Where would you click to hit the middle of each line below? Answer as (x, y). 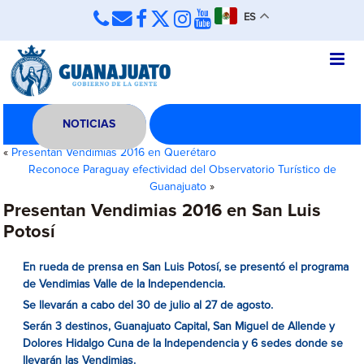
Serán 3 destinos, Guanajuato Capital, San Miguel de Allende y (179, 327)
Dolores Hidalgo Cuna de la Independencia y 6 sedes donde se (183, 344)
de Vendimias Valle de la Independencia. (124, 284)
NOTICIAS (89, 124)
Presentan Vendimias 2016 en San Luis (162, 211)
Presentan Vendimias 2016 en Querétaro (114, 153)
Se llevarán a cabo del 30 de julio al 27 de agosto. (148, 305)
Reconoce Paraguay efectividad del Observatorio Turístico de (182, 170)
